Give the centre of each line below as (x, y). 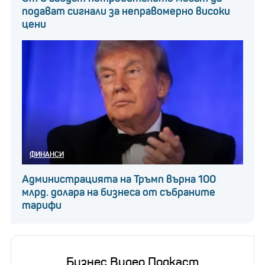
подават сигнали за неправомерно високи (126, 11)
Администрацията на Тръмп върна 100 (119, 179)
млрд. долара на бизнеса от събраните (119, 192)
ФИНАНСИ (47, 154)
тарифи (42, 205)
